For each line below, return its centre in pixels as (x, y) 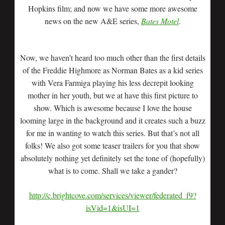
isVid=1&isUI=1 (113, 208)
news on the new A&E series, (93, 21)
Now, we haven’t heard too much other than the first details (113, 58)
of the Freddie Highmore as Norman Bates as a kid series (113, 70)
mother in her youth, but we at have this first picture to (113, 95)
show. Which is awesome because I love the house (113, 108)
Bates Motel (160, 21)
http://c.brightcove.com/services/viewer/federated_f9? (113, 195)
